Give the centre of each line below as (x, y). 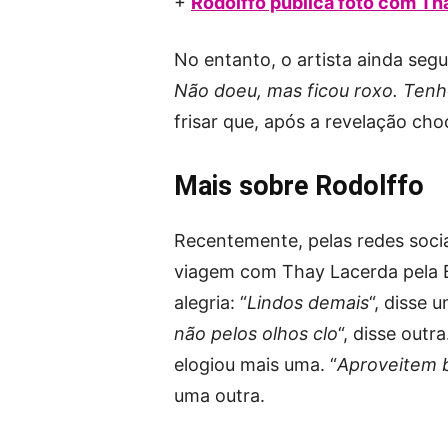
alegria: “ (210, 303)
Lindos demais (308, 303)
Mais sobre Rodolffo (299, 186)
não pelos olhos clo (256, 334)
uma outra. (219, 396)
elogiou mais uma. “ (255, 365)
